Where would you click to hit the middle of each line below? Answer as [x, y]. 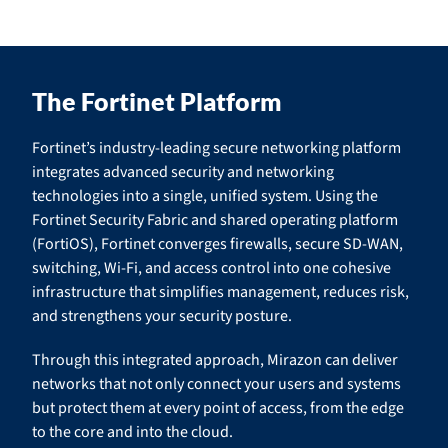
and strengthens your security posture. [162, 316]
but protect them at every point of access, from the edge [218, 408]
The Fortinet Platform [157, 101]
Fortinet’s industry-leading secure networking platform [216, 148]
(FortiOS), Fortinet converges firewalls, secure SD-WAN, [217, 244]
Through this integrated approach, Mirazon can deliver [215, 360]
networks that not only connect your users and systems [216, 384]
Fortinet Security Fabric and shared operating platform [215, 220]
